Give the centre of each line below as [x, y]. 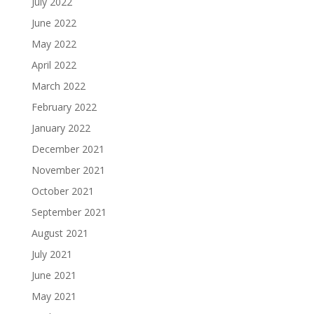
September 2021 [69, 212]
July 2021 [52, 254]
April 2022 [54, 65]
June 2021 [54, 275]
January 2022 [61, 128]
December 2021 [68, 149]
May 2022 [54, 44]
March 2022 [58, 86]
